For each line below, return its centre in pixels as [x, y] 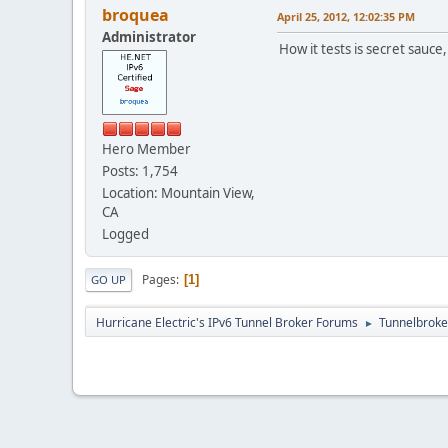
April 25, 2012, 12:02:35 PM [346, 17]
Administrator [149, 37]
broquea [135, 15]
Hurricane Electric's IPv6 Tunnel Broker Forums [227, 323]
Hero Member [146, 149]
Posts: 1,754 [140, 171]
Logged [125, 234]
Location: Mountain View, [178, 193]
